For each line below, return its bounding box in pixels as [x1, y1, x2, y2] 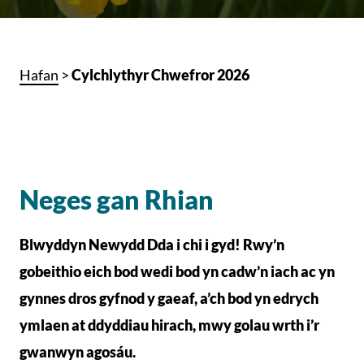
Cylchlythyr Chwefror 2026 [71, 66, 249, 84]
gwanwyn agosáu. [19, 343, 136, 361]
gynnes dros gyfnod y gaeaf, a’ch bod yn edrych [19, 289, 318, 307]
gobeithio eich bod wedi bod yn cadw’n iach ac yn [19, 262, 335, 280]
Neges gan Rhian [19, 184, 214, 215]
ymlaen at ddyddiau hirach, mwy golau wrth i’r [19, 316, 319, 334]
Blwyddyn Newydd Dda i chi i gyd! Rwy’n [19, 236, 284, 253]
